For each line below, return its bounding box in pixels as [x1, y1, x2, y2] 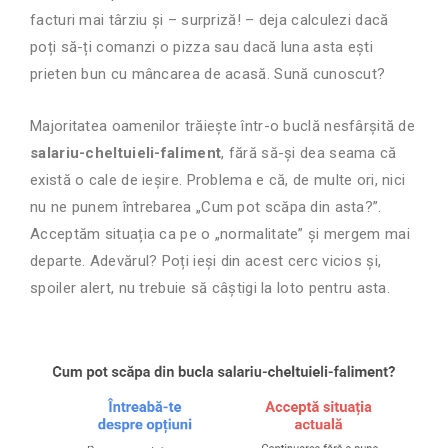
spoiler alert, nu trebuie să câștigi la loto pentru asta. [30, 279, 391, 298]
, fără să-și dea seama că [221, 144, 397, 163]
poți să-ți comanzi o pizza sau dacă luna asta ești [30, 38, 373, 57]
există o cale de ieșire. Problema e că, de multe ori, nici [30, 171, 406, 190]
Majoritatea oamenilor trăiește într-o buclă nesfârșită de [30, 117, 416, 136]
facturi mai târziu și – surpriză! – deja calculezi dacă [30, 11, 389, 30]
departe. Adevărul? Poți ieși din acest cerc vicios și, [30, 252, 382, 271]
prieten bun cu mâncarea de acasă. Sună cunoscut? [30, 65, 386, 84]
